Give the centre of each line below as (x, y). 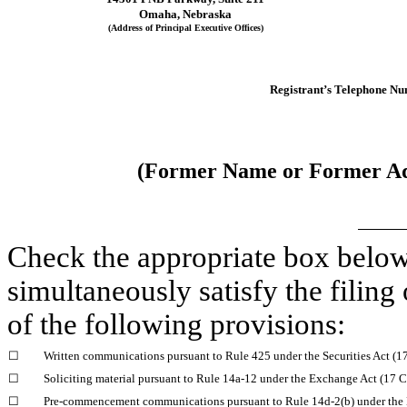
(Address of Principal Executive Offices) (185, 28)
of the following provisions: (176, 325)
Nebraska (207, 15)
